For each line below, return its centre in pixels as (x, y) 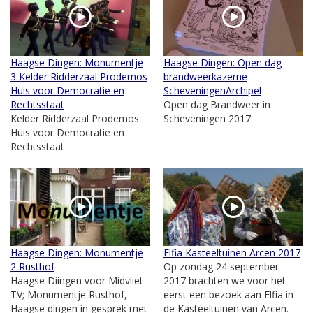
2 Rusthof (32, 266)
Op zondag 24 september (221, 266)
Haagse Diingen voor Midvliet (77, 280)
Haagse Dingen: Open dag (223, 62)
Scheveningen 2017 (207, 118)
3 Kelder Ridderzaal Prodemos (79, 76)
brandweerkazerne (205, 76)
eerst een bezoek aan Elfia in (228, 294)
